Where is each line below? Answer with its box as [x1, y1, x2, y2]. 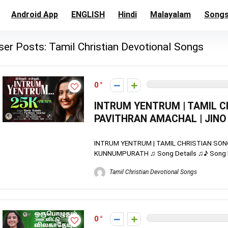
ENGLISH [71, 10, 105, 19]
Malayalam [150, 10, 191, 19]
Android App [11, 10, 58, 19]
